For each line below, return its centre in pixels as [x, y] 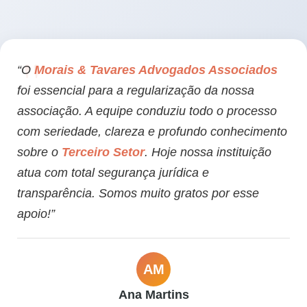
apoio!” [36, 214]
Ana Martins [153, 295]
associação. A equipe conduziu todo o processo [147, 111]
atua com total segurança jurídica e [113, 173]
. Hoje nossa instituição [208, 152]
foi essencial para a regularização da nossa [136, 91]
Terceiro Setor [103, 152]
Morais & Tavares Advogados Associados [156, 70]
